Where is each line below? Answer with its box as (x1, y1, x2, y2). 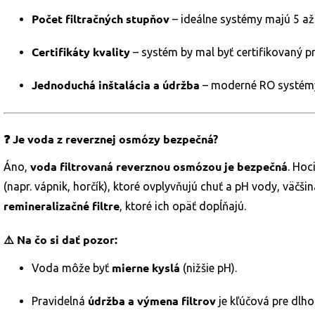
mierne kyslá (112, 260, 180, 275)
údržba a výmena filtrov (88, 293, 216, 308)
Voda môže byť (32, 262, 112, 274)
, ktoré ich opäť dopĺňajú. (120, 200, 246, 212)
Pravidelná (32, 295, 88, 307)
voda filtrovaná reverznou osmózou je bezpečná (30, 159, 288, 174)
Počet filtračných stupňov (32, 11, 169, 26)
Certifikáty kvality (32, 44, 130, 59)
